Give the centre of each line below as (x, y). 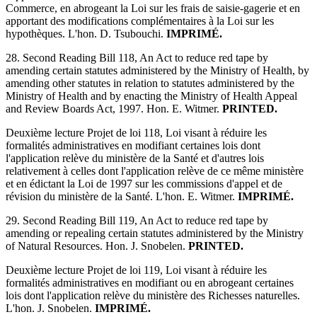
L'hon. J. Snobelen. (50, 308)
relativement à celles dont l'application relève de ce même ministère (155, 171)
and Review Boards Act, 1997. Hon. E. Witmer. (114, 108)
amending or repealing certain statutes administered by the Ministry (155, 233)
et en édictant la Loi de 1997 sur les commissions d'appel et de (144, 183)
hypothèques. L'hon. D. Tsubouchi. (86, 33)
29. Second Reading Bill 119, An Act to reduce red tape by (137, 220)
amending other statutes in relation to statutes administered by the (150, 83)
